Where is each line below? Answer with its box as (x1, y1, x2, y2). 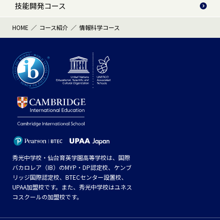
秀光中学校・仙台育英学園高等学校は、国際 (12, 153, 131, 162)
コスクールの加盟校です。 (12, 192, 83, 201)
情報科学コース (79, 23, 120, 31)
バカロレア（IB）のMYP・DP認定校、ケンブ (12, 163, 132, 172)
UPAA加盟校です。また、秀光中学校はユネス (12, 183, 133, 192)
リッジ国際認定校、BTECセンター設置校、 (12, 173, 128, 182)
